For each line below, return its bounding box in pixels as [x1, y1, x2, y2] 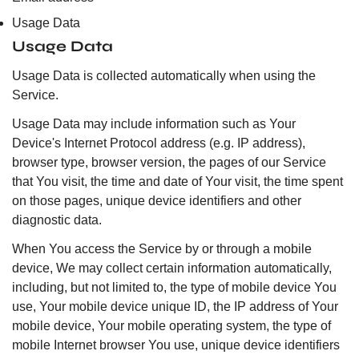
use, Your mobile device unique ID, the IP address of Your [12, 300, 338, 313]
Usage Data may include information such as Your [12, 117, 296, 131]
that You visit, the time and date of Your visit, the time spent [12, 175, 343, 188]
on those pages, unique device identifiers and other [12, 194, 301, 208]
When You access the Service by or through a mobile [12, 242, 312, 256]
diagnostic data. [12, 213, 102, 227]
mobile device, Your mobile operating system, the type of [12, 319, 331, 333]
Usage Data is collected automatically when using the [12, 69, 316, 83]
